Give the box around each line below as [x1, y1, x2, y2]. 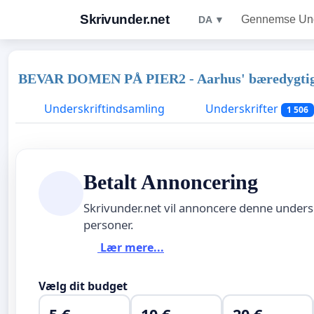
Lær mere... [97, 240, 164, 256]
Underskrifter [203, 101, 281, 116]
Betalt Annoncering [83, 170, 258, 193]
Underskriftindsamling [41, 101, 165, 116]
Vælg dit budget [39, 278, 128, 294]
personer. [83, 216, 134, 233]
